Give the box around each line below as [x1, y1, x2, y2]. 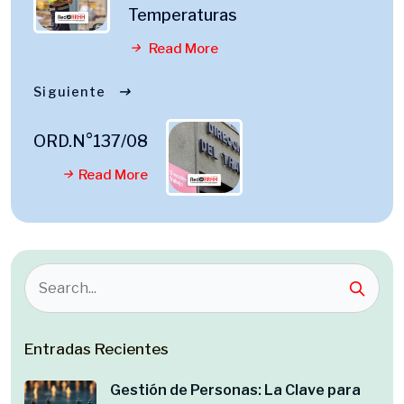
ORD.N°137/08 [33, 132, 148, 151]
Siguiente [33, 84, 106, 99]
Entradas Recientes [24, 340, 169, 358]
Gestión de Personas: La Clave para [110, 381, 361, 399]
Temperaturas [128, 5, 237, 24]
